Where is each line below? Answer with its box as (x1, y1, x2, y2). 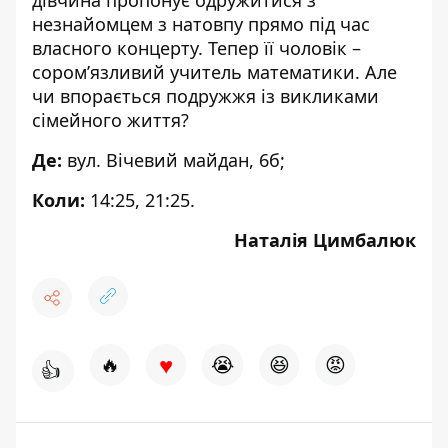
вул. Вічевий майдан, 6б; (62, 147, 285, 172)
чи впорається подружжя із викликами (32, 83, 379, 108)
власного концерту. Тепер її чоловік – (32, 35, 361, 60)
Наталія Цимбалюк (234, 227, 416, 252)
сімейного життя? (32, 107, 189, 132)
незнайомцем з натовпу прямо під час (32, 11, 370, 36)
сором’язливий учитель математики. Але (32, 59, 397, 84)
